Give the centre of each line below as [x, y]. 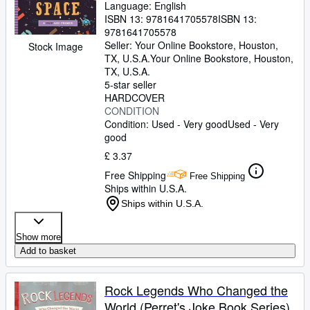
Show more [38, 237]
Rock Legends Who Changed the [196, 290]
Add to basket [48, 251]
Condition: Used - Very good [166, 124]
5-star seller [130, 84]
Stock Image [55, 46]
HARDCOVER [135, 98]
